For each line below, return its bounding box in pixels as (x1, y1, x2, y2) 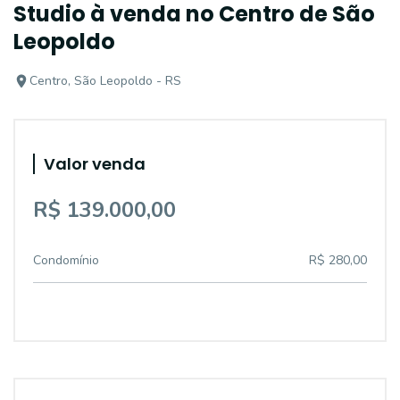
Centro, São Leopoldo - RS (29, 72, 181, 89)
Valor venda (44, 153, 146, 175)
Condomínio (33, 252, 99, 269)
